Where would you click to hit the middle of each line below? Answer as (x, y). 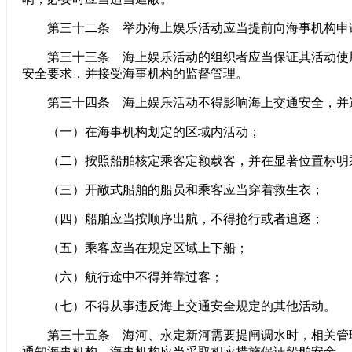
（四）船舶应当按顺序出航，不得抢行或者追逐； (173, 219)
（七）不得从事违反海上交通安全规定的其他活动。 (179, 306)
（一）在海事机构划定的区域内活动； (141, 132)
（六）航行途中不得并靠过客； (123, 277)
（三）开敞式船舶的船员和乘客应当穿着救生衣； (173, 190)
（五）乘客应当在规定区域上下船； (135, 248)
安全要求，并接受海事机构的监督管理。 (135, 73)
